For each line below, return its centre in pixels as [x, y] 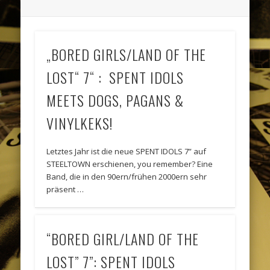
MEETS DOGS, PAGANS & [115, 100]
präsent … [65, 190]
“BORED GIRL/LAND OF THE [123, 238]
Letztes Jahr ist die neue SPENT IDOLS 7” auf [127, 152]
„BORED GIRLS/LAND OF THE [127, 55]
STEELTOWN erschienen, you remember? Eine [130, 164]
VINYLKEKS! [80, 123]
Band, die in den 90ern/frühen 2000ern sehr [127, 177]
